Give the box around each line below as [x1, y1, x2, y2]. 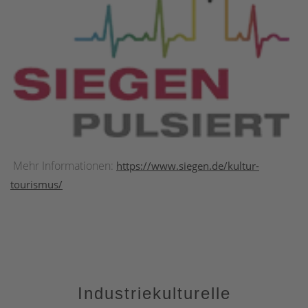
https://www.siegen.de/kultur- [116, 159, 259, 173]
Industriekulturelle [77, 284, 231, 303]
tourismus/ [10, 177, 63, 192]
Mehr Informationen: [10, 158, 116, 174]
